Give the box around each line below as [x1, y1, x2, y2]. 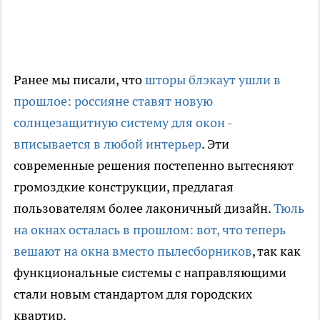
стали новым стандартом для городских [14, 286, 252, 303]
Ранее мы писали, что [14, 71, 145, 89]
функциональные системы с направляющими [14, 264, 286, 281]
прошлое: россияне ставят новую [14, 93, 213, 110]
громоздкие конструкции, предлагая [14, 179, 234, 196]
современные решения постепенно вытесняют [14, 157, 294, 174]
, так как [252, 243, 301, 260]
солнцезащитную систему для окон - [14, 114, 232, 131]
